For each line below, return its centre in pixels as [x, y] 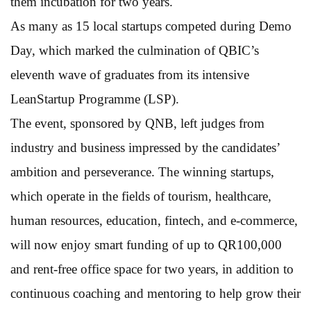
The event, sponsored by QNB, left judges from [137, 123]
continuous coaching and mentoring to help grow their [155, 293]
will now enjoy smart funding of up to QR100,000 [146, 244]
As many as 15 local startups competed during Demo [151, 26]
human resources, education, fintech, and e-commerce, [154, 220]
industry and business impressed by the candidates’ [145, 147]
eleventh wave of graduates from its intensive [130, 74]
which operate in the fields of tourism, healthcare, [141, 196]
